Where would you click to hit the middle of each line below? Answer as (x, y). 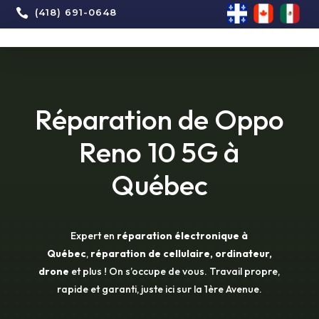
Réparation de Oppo (159, 119)
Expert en (93, 236)
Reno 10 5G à (159, 152)
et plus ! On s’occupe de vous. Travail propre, (176, 271)
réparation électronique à (183, 236)
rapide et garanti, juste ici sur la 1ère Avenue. (159, 289)
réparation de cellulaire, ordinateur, (181, 253)
